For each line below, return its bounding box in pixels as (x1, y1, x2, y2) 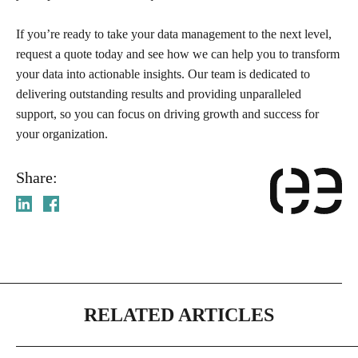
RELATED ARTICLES (84, 304, 274, 325)
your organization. (16, 126, 108, 141)
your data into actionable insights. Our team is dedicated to (16, 66, 310, 81)
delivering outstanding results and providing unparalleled (16, 86, 301, 101)
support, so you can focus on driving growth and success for (16, 106, 319, 121)
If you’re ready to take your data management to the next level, (16, 26, 332, 41)
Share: (16, 168, 58, 186)
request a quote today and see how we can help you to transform (16, 46, 340, 61)
